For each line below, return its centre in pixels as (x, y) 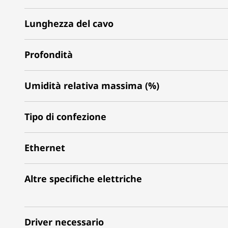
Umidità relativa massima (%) (92, 85)
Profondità (49, 54)
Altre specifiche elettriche (83, 178)
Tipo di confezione (65, 116)
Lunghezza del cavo (69, 23)
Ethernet (45, 147)
